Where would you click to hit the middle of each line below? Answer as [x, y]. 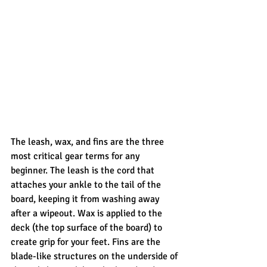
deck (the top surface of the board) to [88, 227]
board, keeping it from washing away [86, 199]
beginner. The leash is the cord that [84, 170]
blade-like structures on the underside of [95, 256]
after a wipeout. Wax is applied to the [88, 213]
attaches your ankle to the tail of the [87, 184]
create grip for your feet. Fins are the [87, 242]
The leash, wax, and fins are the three [89, 142]
